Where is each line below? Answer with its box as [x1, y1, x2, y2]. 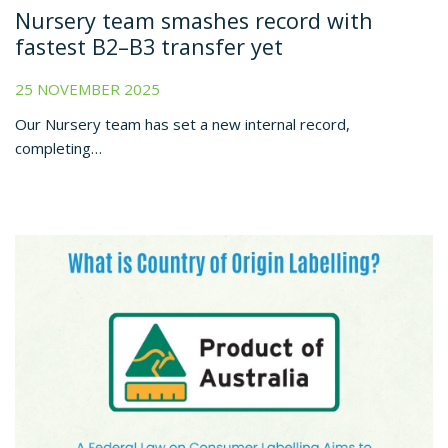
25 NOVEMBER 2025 [15, 78, 160, 99]
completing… [15, 137, 102, 158]
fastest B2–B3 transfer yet [15, 31, 283, 61]
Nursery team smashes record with [15, 5, 373, 35]
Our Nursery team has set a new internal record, [15, 113, 350, 134]
